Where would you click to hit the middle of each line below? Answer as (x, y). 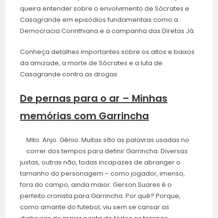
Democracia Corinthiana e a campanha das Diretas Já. (109, 31)
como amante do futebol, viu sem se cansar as (95, 207)
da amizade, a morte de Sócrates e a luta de (91, 63)
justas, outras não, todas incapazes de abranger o (100, 163)
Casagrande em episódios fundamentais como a (99, 20)
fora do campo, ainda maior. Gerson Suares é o (96, 185)
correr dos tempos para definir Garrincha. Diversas (107, 151)
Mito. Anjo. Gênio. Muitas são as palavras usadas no (108, 140)
